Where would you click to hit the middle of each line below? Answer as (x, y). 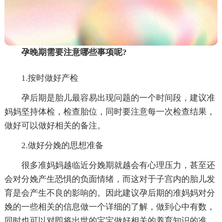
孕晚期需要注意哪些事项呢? (74, 52)
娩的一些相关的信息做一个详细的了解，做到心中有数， (110, 207)
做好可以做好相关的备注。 (55, 125)
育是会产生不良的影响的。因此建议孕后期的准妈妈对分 (110, 193)
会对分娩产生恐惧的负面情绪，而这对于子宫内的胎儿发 (110, 179)
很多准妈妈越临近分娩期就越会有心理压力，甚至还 (118, 165)
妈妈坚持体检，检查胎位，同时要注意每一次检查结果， (110, 111)
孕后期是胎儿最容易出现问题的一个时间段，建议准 (118, 98)
